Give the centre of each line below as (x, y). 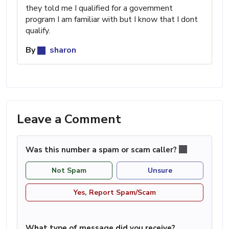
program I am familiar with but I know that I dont (112, 19)
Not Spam (69, 171)
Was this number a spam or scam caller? (102, 150)
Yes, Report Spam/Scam (114, 193)
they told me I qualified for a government (99, 8)
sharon (62, 50)
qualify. (38, 30)
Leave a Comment (69, 119)
